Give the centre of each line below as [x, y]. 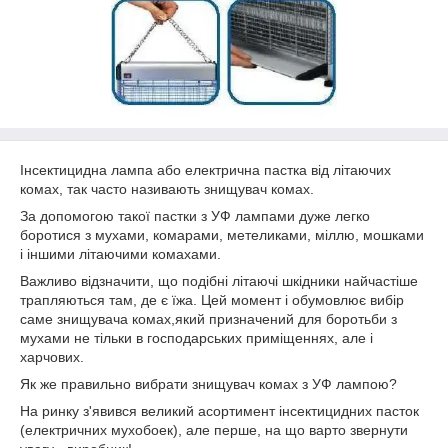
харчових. [52, 357]
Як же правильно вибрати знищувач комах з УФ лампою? [208, 384]
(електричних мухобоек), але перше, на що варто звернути [214, 430]
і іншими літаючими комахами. [120, 254]
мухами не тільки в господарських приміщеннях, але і [196, 338]
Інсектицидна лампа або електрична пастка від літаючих [205, 170]
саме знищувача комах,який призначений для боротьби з [208, 319]
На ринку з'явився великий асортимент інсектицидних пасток [219, 411]
